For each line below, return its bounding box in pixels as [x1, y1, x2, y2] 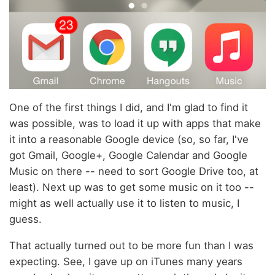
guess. [9, 212, 42, 225]
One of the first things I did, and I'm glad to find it [9, 101, 248, 114]
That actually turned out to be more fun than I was [9, 239, 254, 252]
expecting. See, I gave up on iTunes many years [9, 255, 242, 268]
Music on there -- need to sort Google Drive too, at [9, 165, 258, 177]
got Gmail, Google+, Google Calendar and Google [9, 149, 247, 161]
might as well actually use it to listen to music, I [9, 196, 239, 209]
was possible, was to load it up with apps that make [9, 117, 261, 130]
